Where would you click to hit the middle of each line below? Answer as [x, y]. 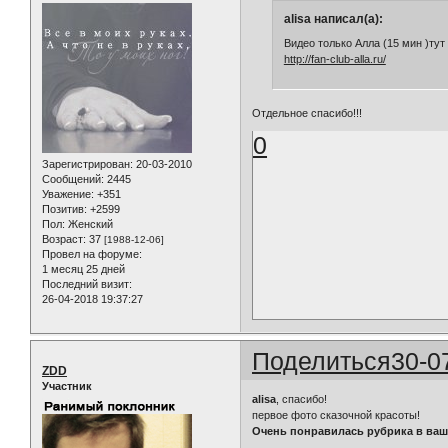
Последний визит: [87, 283]
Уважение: [68, 193]
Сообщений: [73, 178]
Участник [67, 385]
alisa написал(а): [333, 19]
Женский [89, 223]
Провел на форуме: [92, 253]
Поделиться [322, 360]
